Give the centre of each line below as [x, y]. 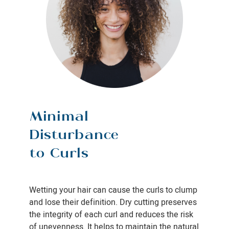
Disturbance [74, 136]
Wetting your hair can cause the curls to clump [113, 190]
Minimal [59, 118]
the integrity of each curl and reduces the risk [111, 215]
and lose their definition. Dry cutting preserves [113, 203]
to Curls [59, 155]
